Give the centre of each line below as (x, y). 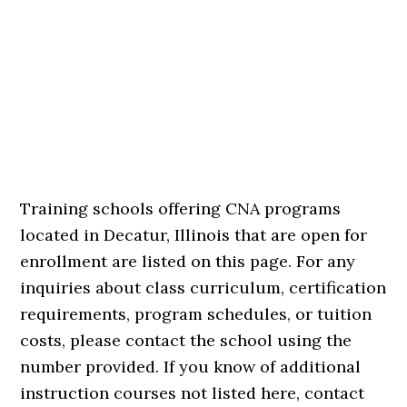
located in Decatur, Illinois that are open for (194, 235)
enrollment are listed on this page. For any (188, 261)
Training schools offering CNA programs (181, 208)
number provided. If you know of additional (191, 367)
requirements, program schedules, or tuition (196, 314)
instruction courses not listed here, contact (193, 393)
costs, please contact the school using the (186, 340)
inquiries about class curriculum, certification (203, 288)
